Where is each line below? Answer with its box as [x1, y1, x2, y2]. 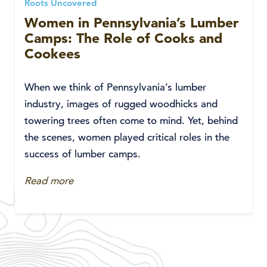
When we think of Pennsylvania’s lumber [24, 81, 206, 94]
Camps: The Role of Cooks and [24, 30, 222, 46]
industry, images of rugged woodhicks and [24, 98, 218, 110]
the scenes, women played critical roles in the [24, 131, 229, 144]
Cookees [24, 45, 80, 62]
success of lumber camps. [24, 148, 141, 160]
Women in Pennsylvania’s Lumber [24, 14, 238, 31]
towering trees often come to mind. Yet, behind [24, 114, 238, 127]
